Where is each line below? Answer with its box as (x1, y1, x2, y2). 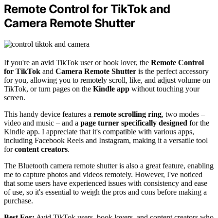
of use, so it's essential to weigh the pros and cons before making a (4, 187, 207, 196)
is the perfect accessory (136, 67, 209, 75)
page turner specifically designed (80, 118, 187, 127)
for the (187, 118, 209, 127)
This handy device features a (4, 109, 93, 118)
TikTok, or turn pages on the (4, 84, 93, 93)
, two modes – (162, 109, 205, 118)
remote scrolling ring (93, 109, 162, 118)
